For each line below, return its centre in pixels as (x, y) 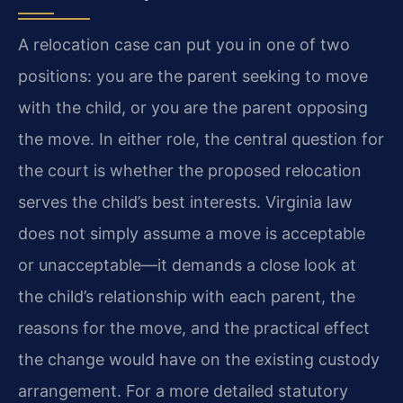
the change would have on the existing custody (199, 360)
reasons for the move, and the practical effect (194, 328)
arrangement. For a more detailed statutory (183, 391)
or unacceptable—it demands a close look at (187, 265)
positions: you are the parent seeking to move (193, 76)
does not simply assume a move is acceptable (192, 234)
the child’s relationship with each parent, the (187, 297)
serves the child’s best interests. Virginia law (185, 202)
